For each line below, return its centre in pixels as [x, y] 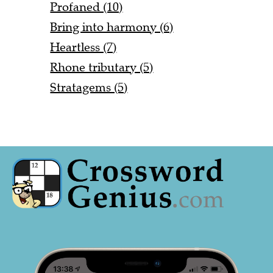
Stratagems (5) [89, 88]
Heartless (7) [83, 48]
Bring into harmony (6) [112, 27]
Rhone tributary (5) [102, 68]
